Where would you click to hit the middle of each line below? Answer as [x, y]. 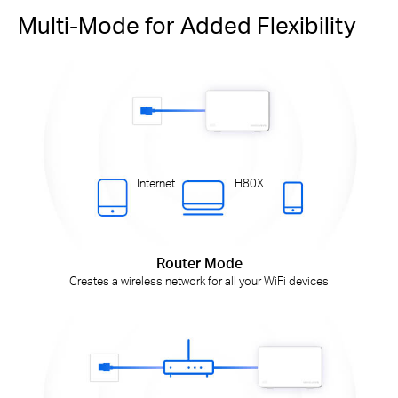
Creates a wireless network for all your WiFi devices [199, 280]
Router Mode [199, 263]
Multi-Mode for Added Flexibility [187, 25]
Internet [156, 183]
